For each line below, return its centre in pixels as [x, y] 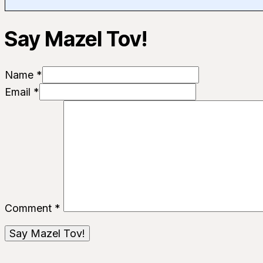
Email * [22, 92]
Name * [23, 75]
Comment [30, 208]
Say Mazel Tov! [76, 39]
